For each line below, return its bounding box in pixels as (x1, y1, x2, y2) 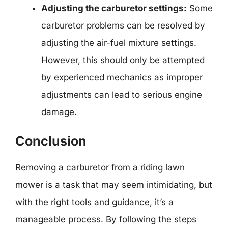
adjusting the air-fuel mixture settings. (41, 37, 196, 48)
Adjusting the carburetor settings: (41, 3, 187, 13)
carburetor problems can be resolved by (41, 20, 205, 31)
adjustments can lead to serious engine (41, 89, 202, 100)
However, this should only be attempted (41, 54, 205, 65)
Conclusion (15, 133, 87, 149)
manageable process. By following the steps (15, 214, 196, 224)
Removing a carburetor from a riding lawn (15, 162, 185, 173)
